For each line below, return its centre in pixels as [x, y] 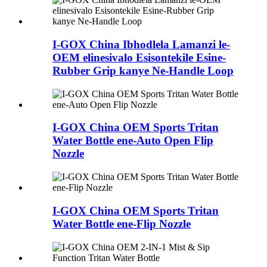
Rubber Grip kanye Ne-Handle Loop [143, 70]
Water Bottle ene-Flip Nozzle [122, 223]
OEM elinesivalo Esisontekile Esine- [139, 57]
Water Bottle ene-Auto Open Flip [133, 141]
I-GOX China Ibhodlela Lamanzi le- [141, 44]
